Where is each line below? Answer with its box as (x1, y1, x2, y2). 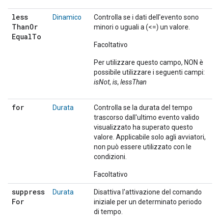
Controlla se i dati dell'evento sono (94, 13, 199, 21)
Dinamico (53, 13, 82, 21)
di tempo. (94, 208, 123, 216)
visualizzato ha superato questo (94, 123, 193, 131)
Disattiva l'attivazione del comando (94, 188, 202, 196)
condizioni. (94, 153, 127, 161)
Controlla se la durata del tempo (94, 104, 192, 111)
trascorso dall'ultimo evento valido (94, 113, 199, 121)
